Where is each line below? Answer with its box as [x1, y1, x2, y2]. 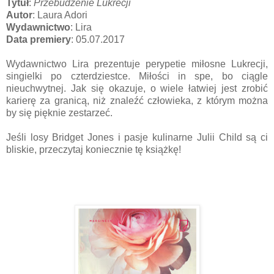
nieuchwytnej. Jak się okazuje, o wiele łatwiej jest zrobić [6, 83, 268, 94]
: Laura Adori [32, 9, 87, 20]
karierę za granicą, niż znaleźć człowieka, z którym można [6, 95, 268, 106]
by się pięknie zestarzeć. [6, 107, 113, 118]
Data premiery [6, 34, 71, 45]
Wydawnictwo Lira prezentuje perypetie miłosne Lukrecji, [6, 58, 268, 69]
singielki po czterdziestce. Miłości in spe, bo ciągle [6, 70, 268, 81]
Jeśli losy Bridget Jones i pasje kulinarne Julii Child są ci [6, 131, 268, 143]
